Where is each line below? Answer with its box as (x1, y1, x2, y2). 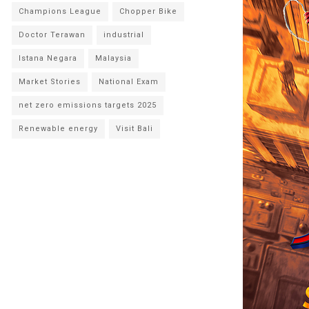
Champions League (19, 7, 101, 17)
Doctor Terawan (19, 30, 86, 40)
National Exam (99, 77, 159, 87)
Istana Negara (19, 54, 77, 63)
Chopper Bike (119, 7, 177, 17)
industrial (103, 30, 144, 40)
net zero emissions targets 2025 (19, 101, 157, 110)
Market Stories (19, 77, 81, 87)
